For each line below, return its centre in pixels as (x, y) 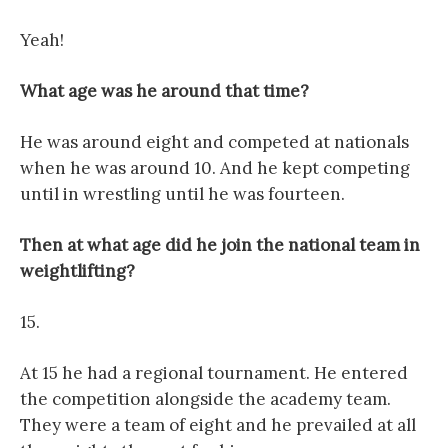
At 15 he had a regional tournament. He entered (214, 372)
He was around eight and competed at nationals (214, 141)
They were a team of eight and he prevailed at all (218, 424)
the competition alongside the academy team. (205, 398)
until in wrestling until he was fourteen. (182, 193)
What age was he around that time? (164, 90)
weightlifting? (77, 270)
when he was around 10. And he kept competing (215, 167)
